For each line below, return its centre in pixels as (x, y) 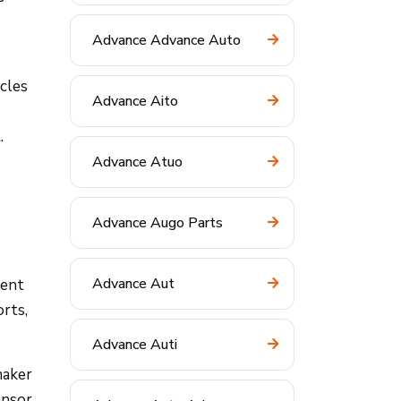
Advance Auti (135, 345)
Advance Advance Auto (166, 40)
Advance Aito (135, 101)
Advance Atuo (137, 162)
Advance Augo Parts (158, 223)
